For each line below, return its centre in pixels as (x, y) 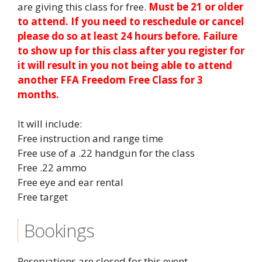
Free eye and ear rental (70, 182)
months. (38, 94)
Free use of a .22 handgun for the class (106, 153)
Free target (43, 196)
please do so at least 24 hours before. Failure (127, 36)
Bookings (59, 230)
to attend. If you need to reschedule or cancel (131, 21)
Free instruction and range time (90, 138)
